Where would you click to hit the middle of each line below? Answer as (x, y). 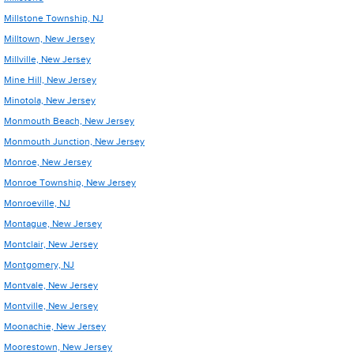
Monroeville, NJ (37, 203)
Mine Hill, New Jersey (50, 80)
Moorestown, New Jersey (58, 347)
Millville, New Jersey (47, 59)
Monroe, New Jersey (48, 162)
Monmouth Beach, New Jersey (69, 121)
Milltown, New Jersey (49, 39)
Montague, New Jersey (53, 224)
